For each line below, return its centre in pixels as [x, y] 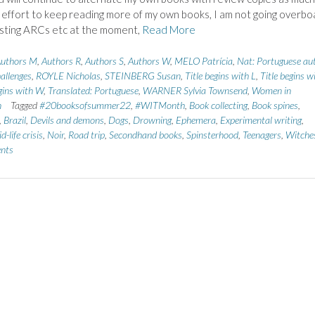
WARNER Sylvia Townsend [195, 90]
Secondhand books [145, 134]
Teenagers [262, 134]
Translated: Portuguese [93, 90]
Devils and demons [67, 120]
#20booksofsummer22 [85, 105]
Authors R [61, 60]
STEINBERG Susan [142, 75]
